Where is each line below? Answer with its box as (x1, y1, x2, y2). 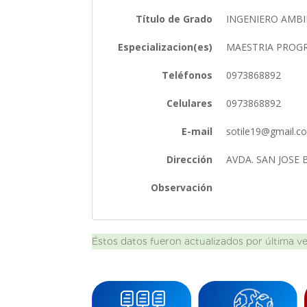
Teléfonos (162, 68, 213, 82)
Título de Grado (136, 12, 213, 25)
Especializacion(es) (118, 40, 213, 53)
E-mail (182, 124, 213, 138)
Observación (151, 180, 213, 194)
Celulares (167, 96, 213, 110)
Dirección (167, 152, 213, 166)
